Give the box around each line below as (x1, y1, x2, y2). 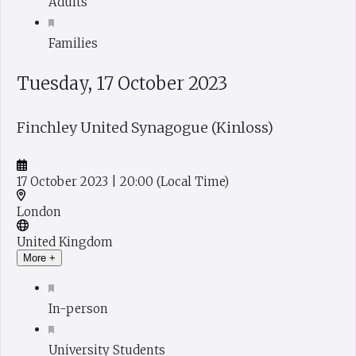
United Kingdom (17, 234, 113, 250)
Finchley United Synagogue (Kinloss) (17, 118, 273, 137)
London (17, 203, 61, 219)
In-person (48, 300, 108, 316)
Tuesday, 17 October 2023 (17, 72, 227, 95)
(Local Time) (157, 173, 229, 189)
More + (23, 251, 56, 264)
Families (48, 35, 98, 51)
